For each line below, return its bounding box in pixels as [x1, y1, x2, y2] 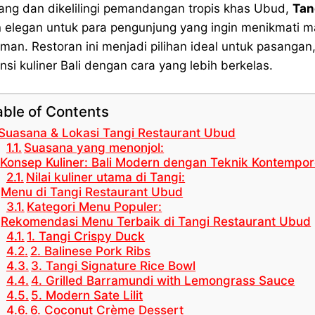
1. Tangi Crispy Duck [27, 229, 146, 244]
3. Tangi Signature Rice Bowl [31, 258, 196, 274]
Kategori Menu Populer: [27, 199, 162, 214]
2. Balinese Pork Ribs [30, 243, 151, 259]
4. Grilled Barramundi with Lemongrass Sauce [31, 273, 295, 288]
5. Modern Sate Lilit [31, 288, 143, 303]
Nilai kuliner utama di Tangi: [26, 169, 186, 185]
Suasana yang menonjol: [24, 140, 165, 155]
